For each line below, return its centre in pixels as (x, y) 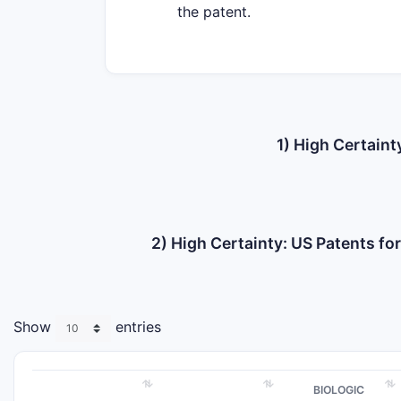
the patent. (214, 12)
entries (136, 327)
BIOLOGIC (338, 390)
